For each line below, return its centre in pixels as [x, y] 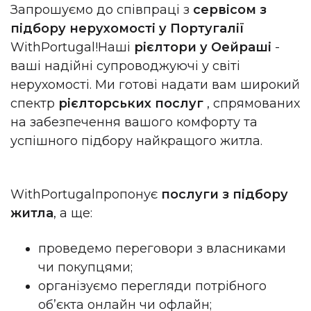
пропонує [126, 195]
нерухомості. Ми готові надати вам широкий [155, 84]
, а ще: [73, 213]
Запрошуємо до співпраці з [100, 9]
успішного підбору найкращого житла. [136, 141]
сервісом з [228, 9]
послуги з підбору [223, 195]
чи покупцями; [87, 267]
